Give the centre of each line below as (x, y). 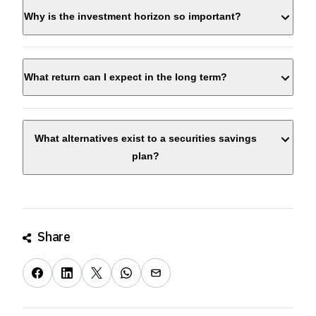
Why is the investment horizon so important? (133, 16)
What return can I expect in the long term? (126, 77)
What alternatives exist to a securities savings (146, 139)
